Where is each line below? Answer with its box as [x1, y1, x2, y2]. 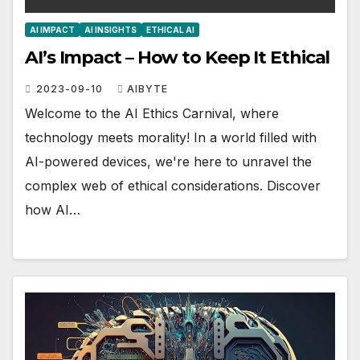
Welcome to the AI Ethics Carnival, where [25, 105, 279, 122]
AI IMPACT [30, 25, 75, 35]
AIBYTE [127, 83, 168, 96]
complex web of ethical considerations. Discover [25, 178, 321, 194]
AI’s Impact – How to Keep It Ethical [25, 47, 330, 69]
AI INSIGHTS [84, 25, 137, 35]
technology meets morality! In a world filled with [25, 129, 317, 146]
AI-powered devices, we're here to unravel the [25, 153, 312, 170]
